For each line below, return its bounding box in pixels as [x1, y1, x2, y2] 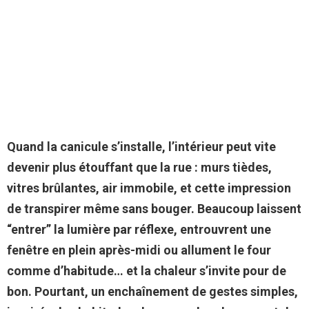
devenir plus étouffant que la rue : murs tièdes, [7, 160, 272, 175]
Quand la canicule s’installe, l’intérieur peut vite [7, 139, 276, 154]
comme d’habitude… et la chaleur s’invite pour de [7, 263, 286, 279]
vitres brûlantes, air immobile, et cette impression [7, 181, 291, 196]
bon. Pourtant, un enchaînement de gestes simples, [7, 284, 298, 299]
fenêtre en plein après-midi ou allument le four [7, 243, 271, 258]
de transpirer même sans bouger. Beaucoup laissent [7, 201, 301, 217]
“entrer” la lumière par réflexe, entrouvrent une [7, 222, 271, 237]
